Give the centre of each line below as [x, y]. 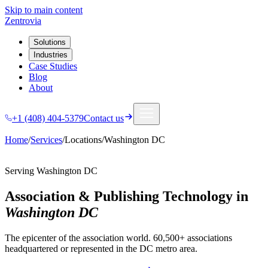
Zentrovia [23, 21]
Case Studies [53, 66]
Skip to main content [44, 10]
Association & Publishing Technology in [127, 196]
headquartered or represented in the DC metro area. [101, 248]
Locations [83, 140]
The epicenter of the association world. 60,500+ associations [118, 237]
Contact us [104, 118]
